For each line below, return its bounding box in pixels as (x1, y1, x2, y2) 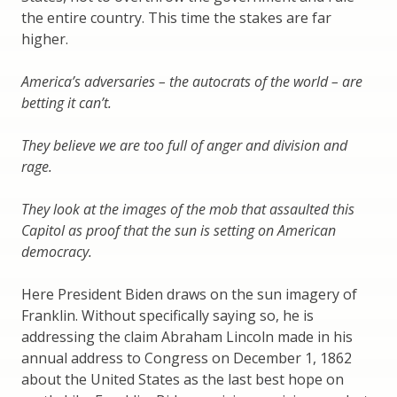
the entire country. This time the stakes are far (21, 8, 331, 28)
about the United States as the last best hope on (21, 370, 344, 390)
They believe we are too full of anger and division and (21, 136, 347, 156)
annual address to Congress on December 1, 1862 (21, 348, 352, 369)
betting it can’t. (21, 93, 112, 113)
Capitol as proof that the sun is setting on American (21, 221, 336, 241)
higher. (21, 29, 68, 50)
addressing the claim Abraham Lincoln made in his (21, 327, 353, 347)
